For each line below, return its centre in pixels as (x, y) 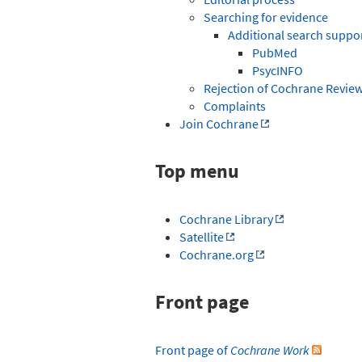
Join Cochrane (219, 123)
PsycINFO (278, 70)
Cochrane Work (270, 349)
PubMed (275, 52)
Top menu (197, 170)
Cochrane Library (226, 219)
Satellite (202, 236)
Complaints (235, 105)
